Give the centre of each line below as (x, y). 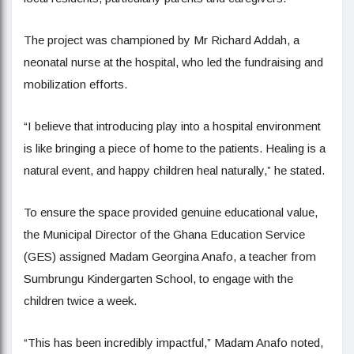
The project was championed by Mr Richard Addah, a (162, 40)
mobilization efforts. (75, 84)
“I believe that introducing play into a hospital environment (172, 126)
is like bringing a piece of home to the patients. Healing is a (175, 148)
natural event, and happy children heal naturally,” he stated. (174, 170)
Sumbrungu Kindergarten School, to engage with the (158, 279)
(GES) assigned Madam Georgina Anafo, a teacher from (170, 256)
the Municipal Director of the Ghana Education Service (164, 234)
